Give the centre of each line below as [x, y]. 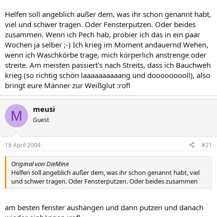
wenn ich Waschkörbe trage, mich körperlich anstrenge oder [106, 55]
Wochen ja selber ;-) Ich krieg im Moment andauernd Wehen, [107, 45]
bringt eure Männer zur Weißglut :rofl [68, 85]
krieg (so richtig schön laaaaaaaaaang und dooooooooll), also [108, 75]
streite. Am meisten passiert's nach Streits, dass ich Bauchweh [108, 65]
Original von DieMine [40, 163]
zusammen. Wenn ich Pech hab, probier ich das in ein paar [102, 34]
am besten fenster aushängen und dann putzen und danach [104, 207]
